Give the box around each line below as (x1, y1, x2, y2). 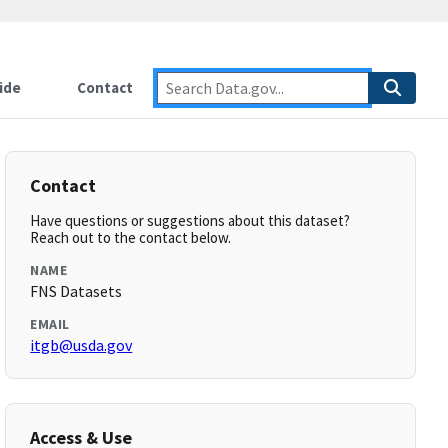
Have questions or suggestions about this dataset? (30, 211, 351, 230)
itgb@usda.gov (30, 335, 133, 355)
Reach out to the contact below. (30, 228, 232, 247)
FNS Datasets (30, 281, 123, 301)
